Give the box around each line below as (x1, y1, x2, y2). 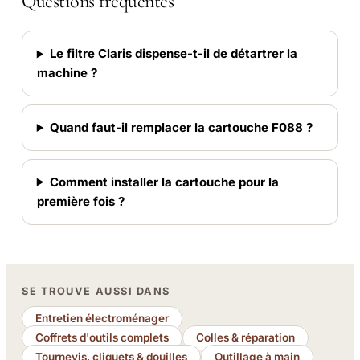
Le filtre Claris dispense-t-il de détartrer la (49, 46, 297, 62)
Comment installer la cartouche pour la (49, 174, 279, 190)
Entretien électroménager (35, 312, 170, 325)
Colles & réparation (196, 331, 296, 345)
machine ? (36, 65, 97, 81)
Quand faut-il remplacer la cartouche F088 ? (49, 120, 313, 135)
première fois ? (36, 193, 125, 209)
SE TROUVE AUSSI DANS (22, 285, 170, 298)
